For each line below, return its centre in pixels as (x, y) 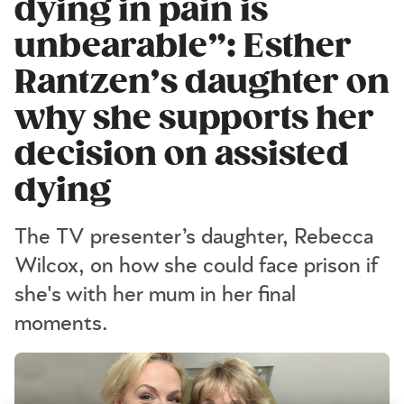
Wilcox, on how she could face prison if (197, 266)
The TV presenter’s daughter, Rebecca (194, 237)
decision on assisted (182, 154)
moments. (61, 324)
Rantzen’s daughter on (202, 82)
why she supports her (194, 118)
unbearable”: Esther (183, 46)
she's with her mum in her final (155, 295)
